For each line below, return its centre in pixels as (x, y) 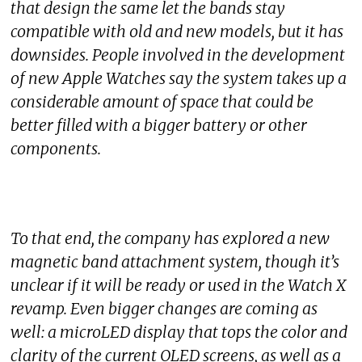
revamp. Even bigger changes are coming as (164, 309)
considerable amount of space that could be (162, 101)
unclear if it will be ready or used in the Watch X (179, 286)
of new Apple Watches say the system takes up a (179, 78)
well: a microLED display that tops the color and (179, 333)
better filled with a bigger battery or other (159, 125)
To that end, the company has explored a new (170, 239)
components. (56, 148)
